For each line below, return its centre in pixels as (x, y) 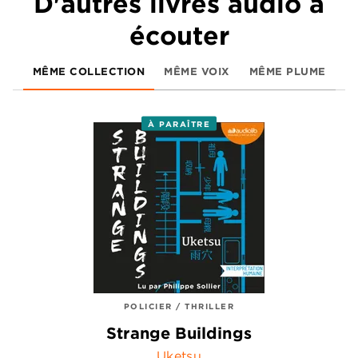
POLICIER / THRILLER (179, 306)
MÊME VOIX (197, 71)
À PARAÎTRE (179, 123)
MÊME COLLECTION (88, 71)
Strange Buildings (179, 332)
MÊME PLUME (287, 71)
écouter (179, 36)
